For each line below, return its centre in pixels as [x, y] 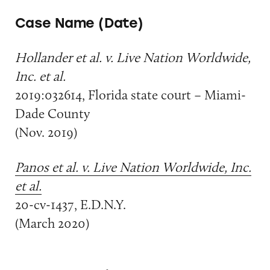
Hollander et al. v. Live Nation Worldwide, [133, 57]
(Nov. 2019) [46, 132]
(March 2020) [52, 223]
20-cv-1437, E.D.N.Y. [70, 205]
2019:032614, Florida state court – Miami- [130, 94]
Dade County [52, 113]
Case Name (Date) [79, 23]
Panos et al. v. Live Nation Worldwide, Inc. [133, 167]
